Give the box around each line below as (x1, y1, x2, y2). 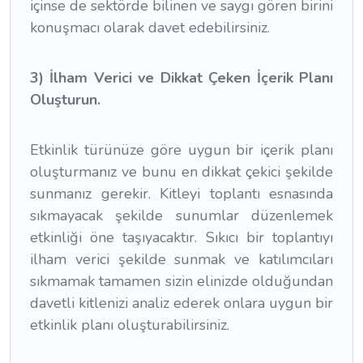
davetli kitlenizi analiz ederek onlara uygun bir (30, 293, 333, 314)
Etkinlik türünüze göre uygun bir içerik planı (30, 140, 333, 160)
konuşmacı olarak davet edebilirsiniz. (30, 17, 270, 37)
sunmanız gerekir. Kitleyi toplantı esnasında (30, 184, 333, 204)
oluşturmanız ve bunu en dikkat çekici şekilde (30, 162, 333, 182)
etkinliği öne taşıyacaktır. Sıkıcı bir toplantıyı (30, 228, 333, 248)
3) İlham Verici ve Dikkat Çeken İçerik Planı (30, 68, 333, 88)
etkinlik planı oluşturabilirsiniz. (30, 315, 229, 335)
